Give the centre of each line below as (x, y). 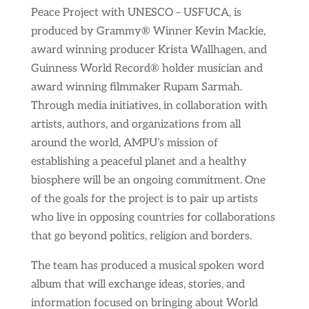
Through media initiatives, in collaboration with (149, 106)
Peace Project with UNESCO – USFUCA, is (136, 13)
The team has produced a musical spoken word (147, 266)
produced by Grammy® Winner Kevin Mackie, (148, 31)
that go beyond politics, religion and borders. (141, 236)
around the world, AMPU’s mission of (124, 143)
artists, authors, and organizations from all (136, 124)
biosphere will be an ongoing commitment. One (148, 180)
